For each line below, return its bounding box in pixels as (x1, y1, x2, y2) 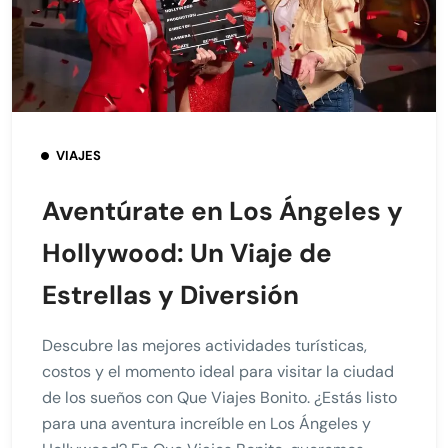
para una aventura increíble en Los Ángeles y (42, 412, 371, 434)
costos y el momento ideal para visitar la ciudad (42, 360, 394, 382)
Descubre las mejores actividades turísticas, (42, 334, 367, 356)
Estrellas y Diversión (42, 277, 299, 312)
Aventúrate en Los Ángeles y (42, 193, 403, 228)
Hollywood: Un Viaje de (42, 235, 332, 270)
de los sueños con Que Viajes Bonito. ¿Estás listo (42, 386, 397, 408)
